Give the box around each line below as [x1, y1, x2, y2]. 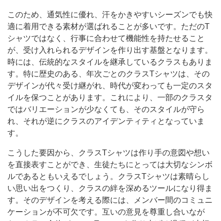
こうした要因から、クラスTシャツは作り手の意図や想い [7, 148, 210, 157]
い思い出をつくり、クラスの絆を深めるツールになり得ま [7, 184, 213, 193]
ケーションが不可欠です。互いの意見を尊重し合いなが [7, 208, 205, 217]
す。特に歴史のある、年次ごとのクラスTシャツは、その [7, 70, 210, 78]
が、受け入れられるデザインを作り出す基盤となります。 [7, 46, 213, 55]
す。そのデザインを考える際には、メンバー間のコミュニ [7, 196, 213, 205]
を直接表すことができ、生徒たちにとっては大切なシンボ [7, 160, 213, 169]
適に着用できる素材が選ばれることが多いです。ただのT [7, 22, 210, 31]
